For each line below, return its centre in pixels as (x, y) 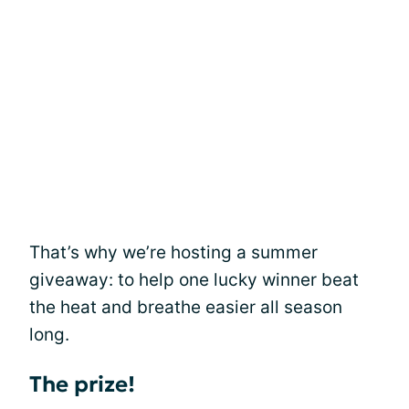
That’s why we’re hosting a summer (173, 252)
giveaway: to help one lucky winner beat (194, 279)
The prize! (82, 384)
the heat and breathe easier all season (186, 307)
